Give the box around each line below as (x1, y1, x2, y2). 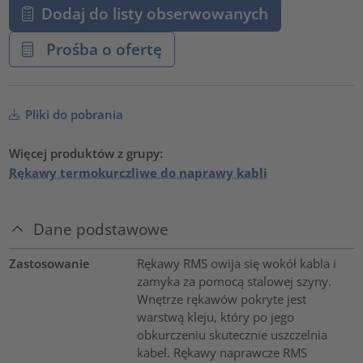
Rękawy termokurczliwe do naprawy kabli (9, 164, 268, 181)
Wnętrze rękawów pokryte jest (136, 290, 306, 307)
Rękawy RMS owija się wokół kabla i (136, 254, 336, 271)
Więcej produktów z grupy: (9, 145, 164, 162)
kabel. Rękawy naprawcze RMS (136, 344, 307, 361)
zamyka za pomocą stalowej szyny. (136, 272, 331, 289)
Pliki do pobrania (22, 106, 124, 123)
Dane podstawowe (33, 219, 169, 240)
